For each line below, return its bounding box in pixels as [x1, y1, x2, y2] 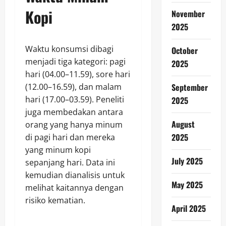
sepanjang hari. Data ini [25, 156, 115, 168]
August [171, 118, 195, 130]
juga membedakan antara [25, 106, 123, 118]
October [171, 44, 198, 56]
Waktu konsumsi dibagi [25, 43, 114, 54]
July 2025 [171, 155, 203, 167]
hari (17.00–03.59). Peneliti [25, 93, 124, 105]
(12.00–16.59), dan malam [25, 81, 122, 92]
